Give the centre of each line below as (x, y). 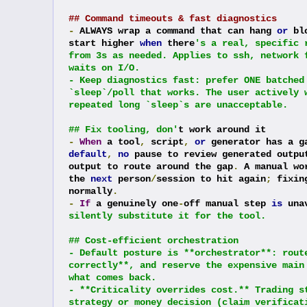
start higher (104, 43)
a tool (120, 142)
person (131, 179)
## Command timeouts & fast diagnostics (172, 18)
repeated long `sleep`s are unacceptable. (178, 105)
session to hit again (211, 179)
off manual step (227, 203)
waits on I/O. (104, 67)
